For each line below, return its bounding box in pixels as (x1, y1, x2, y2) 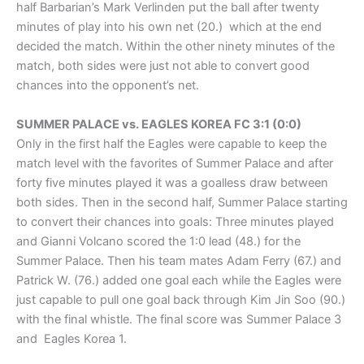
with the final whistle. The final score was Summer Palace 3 (16, 311, 341, 327)
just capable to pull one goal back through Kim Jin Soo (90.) (16, 292, 345, 307)
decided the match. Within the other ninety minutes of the (16, 39, 335, 54)
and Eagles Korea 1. (16, 331, 127, 346)
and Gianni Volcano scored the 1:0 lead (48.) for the (16, 233, 301, 249)
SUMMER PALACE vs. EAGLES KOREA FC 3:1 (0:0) (16, 116, 301, 132)
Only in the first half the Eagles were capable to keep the (16, 136, 327, 151)
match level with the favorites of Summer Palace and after (16, 155, 333, 171)
